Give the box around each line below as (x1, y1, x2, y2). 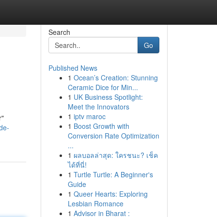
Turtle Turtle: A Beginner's (73, 170, 153, 179)
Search (48, 27, 70, 37)
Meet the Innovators (67, 102, 129, 111)
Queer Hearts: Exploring (73, 189, 148, 199)
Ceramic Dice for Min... (67, 82, 138, 92)
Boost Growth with (73, 121, 129, 131)
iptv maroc (73, 111, 106, 121)
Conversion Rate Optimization (67, 131, 159, 140)
